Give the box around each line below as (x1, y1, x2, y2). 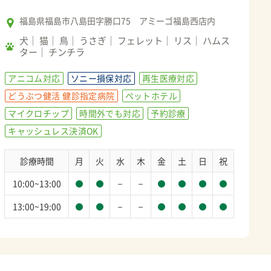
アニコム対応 (8, 71, 60, 84)
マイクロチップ (8, 106, 70, 119)
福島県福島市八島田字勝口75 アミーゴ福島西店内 (19, 14, 216, 27)
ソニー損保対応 (70, 71, 132, 84)
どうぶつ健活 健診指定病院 (8, 89, 115, 102)
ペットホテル (125, 89, 178, 102)
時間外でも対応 (79, 106, 141, 119)
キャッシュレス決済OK (8, 124, 99, 137)
